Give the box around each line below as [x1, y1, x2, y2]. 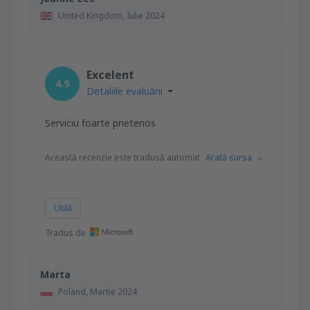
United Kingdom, [58, 9, 127, 21]
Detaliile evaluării [86, 84, 163, 98]
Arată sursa [206, 151, 252, 163]
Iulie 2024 [127, 9, 165, 21]
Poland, [58, 285, 90, 298]
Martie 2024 [90, 285, 137, 298]
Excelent [86, 66, 134, 82]
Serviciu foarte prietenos [45, 116, 156, 129]
